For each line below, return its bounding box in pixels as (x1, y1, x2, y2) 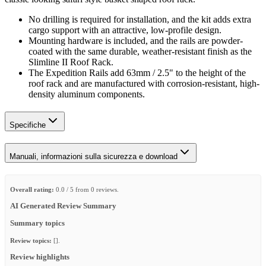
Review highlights (10, 253, 69, 262)
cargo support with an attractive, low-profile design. (28, 24, 221, 35)
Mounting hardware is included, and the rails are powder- (28, 35, 243, 46)
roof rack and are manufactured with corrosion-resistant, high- (28, 78, 259, 88)
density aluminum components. (28, 88, 145, 99)
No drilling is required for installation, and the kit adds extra (28, 14, 251, 24)
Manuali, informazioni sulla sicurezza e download (9, 151, 178, 161)
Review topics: (10, 237, 52, 245)
